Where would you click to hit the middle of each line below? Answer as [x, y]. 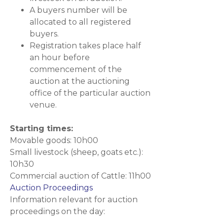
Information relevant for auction [74, 200]
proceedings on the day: [57, 211]
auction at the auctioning [80, 81]
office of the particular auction [90, 93]
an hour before [60, 57]
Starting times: [41, 129]
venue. [43, 105]
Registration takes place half [85, 46]
